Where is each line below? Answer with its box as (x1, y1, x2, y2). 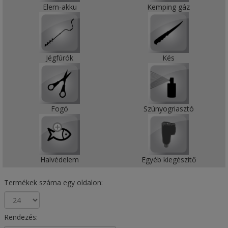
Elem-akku (42, 2, 77, 12)
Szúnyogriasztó (143, 104, 194, 113)
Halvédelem (40, 155, 79, 164)
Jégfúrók (46, 53, 73, 63)
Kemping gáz (147, 2, 190, 12)
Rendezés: (4, 212, 38, 222)
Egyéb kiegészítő (141, 155, 196, 164)
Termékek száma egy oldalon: (4, 178, 103, 187)
